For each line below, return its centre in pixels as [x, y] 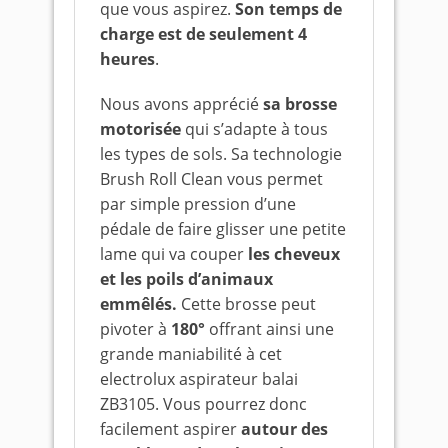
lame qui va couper [174, 254]
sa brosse [300, 104]
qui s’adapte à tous [254, 129]
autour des [284, 429]
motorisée [140, 129]
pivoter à [135, 329]
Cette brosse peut [246, 304]
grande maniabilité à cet [191, 354]
